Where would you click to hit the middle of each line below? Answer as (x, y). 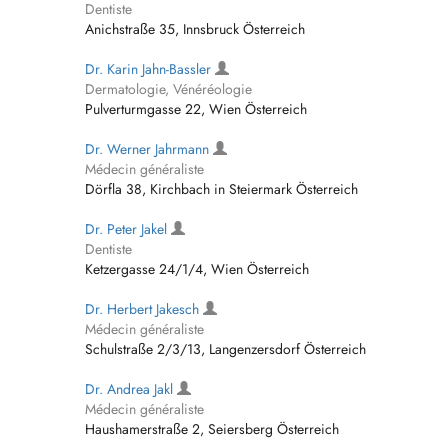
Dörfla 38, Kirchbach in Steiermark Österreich (221, 189)
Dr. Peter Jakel (128, 229)
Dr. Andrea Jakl (131, 389)
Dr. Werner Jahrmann (149, 149)
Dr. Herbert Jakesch (144, 309)
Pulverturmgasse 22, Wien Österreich (196, 109)
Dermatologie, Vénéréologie (168, 89)
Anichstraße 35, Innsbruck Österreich (195, 29)
